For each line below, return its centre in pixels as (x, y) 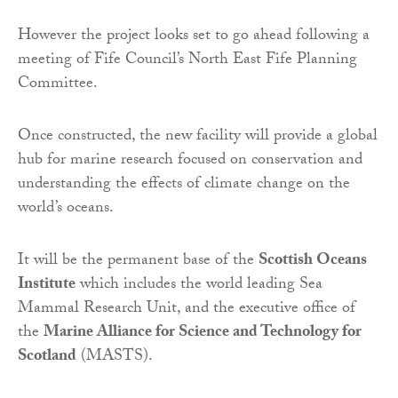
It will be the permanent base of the (138, 261)
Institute (47, 285)
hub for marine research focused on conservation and (190, 161)
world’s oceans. (66, 209)
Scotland (47, 357)
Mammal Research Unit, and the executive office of (187, 309)
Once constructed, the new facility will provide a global (198, 137)
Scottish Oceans (313, 261)
